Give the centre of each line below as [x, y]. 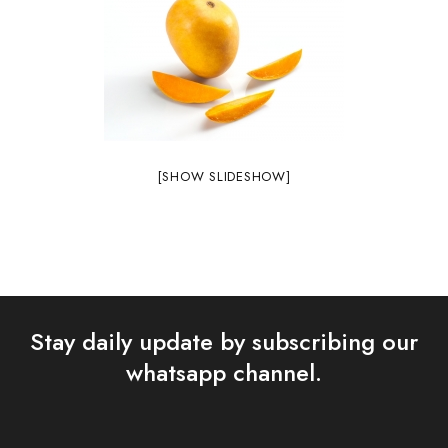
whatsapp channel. [224, 372]
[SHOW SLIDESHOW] [224, 176]
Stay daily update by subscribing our [224, 341]
